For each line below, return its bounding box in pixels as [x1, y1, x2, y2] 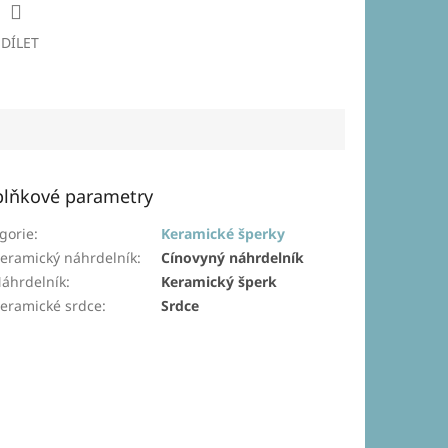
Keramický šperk [161, 272, 278, 292]
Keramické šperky [161, 224, 286, 244]
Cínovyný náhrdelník [161, 248, 305, 268]
